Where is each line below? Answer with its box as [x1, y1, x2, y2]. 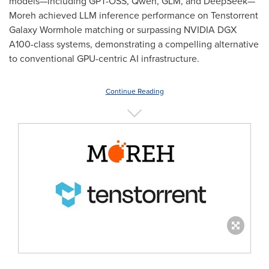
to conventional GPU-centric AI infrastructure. [9, 52, 199, 65]
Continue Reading [105, 86, 164, 97]
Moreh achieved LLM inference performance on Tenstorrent [9, 8, 258, 22]
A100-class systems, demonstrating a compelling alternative [9, 37, 259, 51]
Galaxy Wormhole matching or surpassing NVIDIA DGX [9, 23, 237, 37]
